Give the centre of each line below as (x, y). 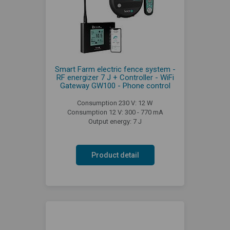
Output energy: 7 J (115, 121)
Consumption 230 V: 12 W (115, 103)
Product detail (115, 155)
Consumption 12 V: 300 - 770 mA (115, 112)
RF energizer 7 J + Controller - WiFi (115, 77)
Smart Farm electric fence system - (115, 69)
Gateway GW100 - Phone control (115, 85)
